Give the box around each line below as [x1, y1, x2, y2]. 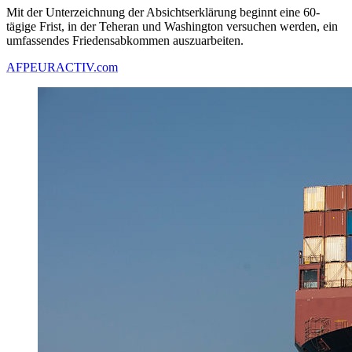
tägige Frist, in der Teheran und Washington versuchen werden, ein [6, 20, 338, 34]
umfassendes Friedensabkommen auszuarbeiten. [6, 34, 244, 48]
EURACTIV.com [30, 60, 118, 75]
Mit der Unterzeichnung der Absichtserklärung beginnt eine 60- [6, 5, 320, 20]
